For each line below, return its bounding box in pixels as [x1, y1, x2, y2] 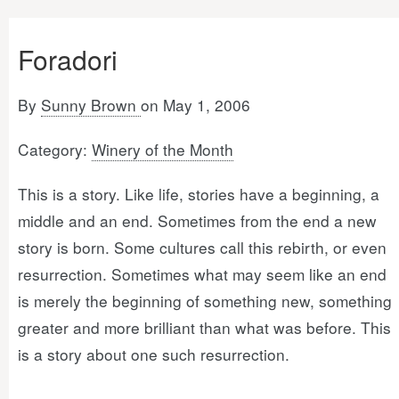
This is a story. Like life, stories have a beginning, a [18, 183, 379, 205]
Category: [18, 138, 92, 160]
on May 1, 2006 [141, 94, 250, 116]
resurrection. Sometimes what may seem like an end [18, 263, 387, 285]
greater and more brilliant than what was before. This [18, 316, 391, 338]
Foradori [18, 40, 118, 78]
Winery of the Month [92, 138, 233, 160]
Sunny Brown [41, 94, 141, 116]
